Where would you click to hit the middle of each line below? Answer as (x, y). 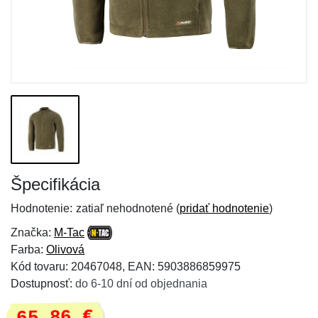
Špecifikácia (55, 184)
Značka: (32, 232)
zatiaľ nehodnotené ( (128, 208)
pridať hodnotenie (224, 208)
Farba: (28, 250)
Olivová (65, 250)
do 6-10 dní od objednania (141, 284)
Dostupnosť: (43, 284)
